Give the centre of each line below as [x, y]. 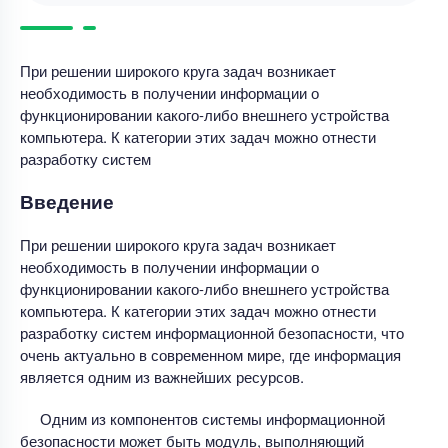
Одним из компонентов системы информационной [212, 418]
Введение [67, 201]
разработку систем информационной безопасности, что [212, 332]
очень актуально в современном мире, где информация [210, 354]
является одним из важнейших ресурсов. [162, 376]
